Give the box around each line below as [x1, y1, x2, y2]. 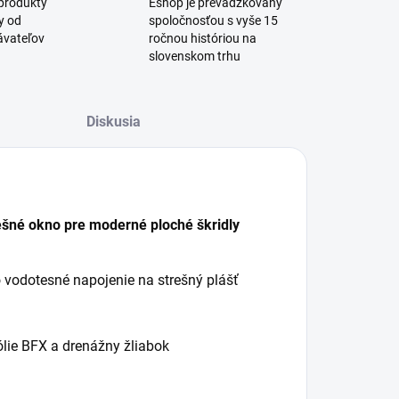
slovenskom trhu [149, 49, 241, 63]
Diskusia [86, 113, 142, 130]
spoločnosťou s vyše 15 [149, 13, 279, 28]
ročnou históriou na [149, 31, 257, 45]
